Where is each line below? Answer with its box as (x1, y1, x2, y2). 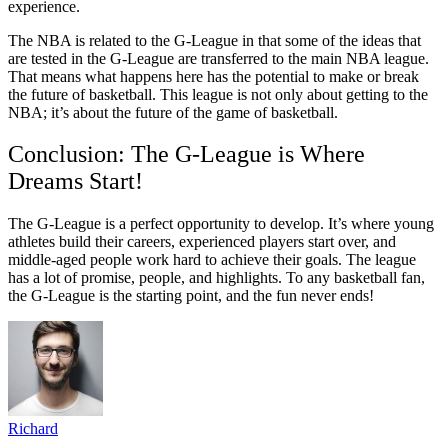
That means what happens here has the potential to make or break (8, 67, 419, 85)
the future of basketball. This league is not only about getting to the (8, 85, 428, 103)
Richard (8, 420, 58, 438)
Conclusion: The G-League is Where (8, 141, 365, 168)
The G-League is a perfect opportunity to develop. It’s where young (8, 215, 434, 233)
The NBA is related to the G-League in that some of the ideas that (8, 31, 421, 49)
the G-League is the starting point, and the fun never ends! (8, 287, 374, 305)
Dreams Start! (8, 168, 143, 195)
